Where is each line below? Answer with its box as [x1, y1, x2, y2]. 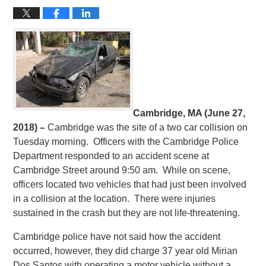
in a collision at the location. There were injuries [13, 193, 216, 204]
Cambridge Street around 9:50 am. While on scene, [13, 164, 231, 175]
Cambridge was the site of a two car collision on [47, 122, 248, 132]
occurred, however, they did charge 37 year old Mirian [13, 245, 238, 256]
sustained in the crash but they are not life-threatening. [13, 207, 240, 218]
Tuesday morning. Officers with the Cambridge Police [13, 136, 239, 147]
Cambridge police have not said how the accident [13, 231, 221, 242]
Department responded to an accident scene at [13, 150, 210, 161]
